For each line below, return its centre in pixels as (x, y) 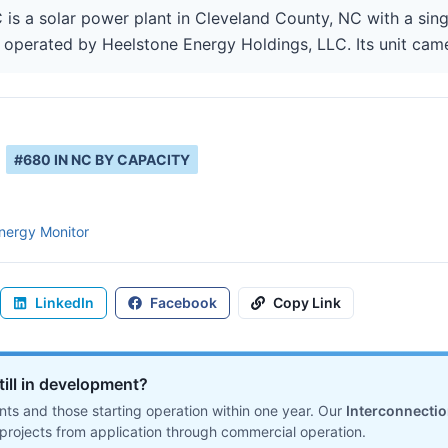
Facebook (183, 302)
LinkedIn (64, 302)
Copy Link (307, 302)
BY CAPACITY (141, 159)
